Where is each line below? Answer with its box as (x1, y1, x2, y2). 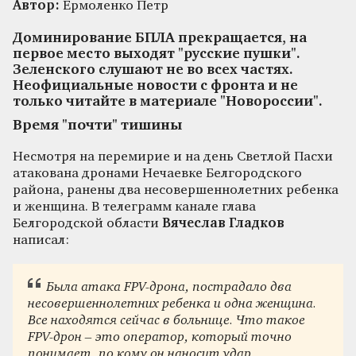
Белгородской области (13, 216, 162, 230)
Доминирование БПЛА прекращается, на (13, 31, 307, 45)
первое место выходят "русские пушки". (13, 47, 300, 61)
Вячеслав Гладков (162, 216, 284, 230)
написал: (13, 233, 69, 247)
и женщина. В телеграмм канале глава (13, 199, 256, 214)
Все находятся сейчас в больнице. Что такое (28, 314, 306, 328)
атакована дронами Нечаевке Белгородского (13, 166, 302, 180)
